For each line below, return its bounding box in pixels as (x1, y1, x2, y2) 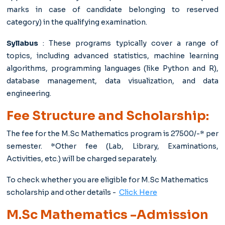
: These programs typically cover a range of (38, 38, 219, 48)
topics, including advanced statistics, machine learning (6, 51, 219, 60)
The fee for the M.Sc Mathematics (6, 129, 129, 138)
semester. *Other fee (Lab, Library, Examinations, (6, 142, 219, 151)
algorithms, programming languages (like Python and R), (6, 63, 219, 73)
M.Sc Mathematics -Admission (6, 207, 208, 222)
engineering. (6, 88, 51, 98)
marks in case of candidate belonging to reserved (6, 5, 219, 14)
